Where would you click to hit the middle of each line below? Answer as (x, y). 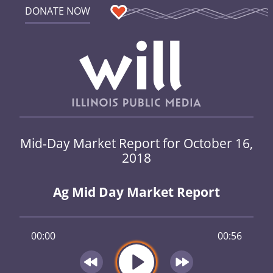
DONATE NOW (57, 11)
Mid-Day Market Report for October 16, (136, 143)
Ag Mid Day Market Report (136, 192)
